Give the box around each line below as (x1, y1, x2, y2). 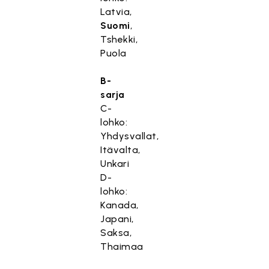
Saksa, (100, 227, 132, 238)
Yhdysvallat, (100, 130, 159, 142)
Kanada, (100, 199, 139, 211)
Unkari (100, 158, 130, 169)
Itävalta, (100, 144, 141, 156)
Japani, (100, 213, 134, 225)
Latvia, (100, 6, 132, 17)
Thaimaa (100, 241, 144, 252)
